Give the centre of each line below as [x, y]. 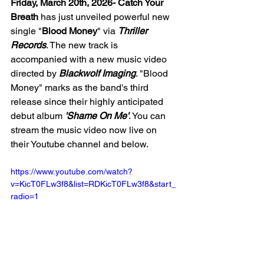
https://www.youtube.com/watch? [72, 172]
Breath [24, 17]
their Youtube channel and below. [80, 144]
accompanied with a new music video [90, 60]
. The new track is [83, 45]
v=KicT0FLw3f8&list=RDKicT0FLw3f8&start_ [93, 184]
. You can [148, 116]
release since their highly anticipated [88, 102]
